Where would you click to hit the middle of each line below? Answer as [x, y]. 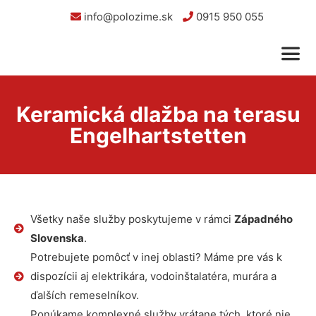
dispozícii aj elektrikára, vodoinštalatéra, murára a [153, 276]
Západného [263, 219]
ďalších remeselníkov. [84, 295]
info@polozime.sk [127, 17]
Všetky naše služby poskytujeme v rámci [132, 219]
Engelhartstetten [158, 135]
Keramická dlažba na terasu [158, 114]
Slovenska [57, 238]
